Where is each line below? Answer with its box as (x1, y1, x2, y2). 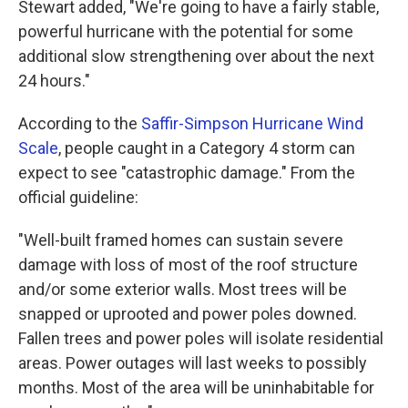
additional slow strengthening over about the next (18, 46, 374, 66)
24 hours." (18, 71, 90, 90)
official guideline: (18, 188, 138, 207)
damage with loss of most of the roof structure (18, 255, 358, 274)
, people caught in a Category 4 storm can (58, 138, 355, 158)
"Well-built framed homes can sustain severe (18, 230, 343, 250)
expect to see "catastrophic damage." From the (18, 163, 355, 182)
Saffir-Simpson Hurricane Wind (141, 114, 363, 133)
